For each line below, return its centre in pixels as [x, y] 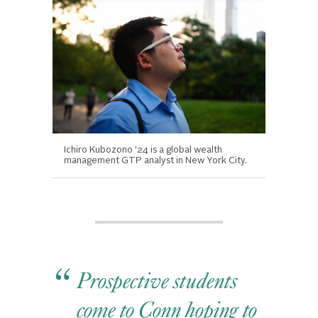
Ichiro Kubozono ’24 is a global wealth [143, 150]
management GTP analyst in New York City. [155, 161]
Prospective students [158, 281]
